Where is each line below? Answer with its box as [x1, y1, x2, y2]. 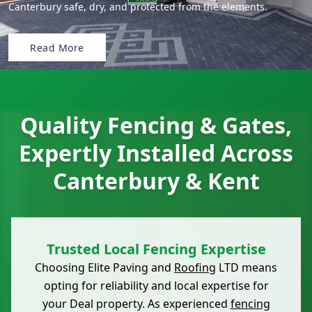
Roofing [174, 260, 216, 276]
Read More [30, 40, 84, 54]
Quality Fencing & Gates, [20, 110, 292, 141]
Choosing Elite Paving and [35, 260, 174, 276]
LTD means [216, 260, 277, 276]
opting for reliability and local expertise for [43, 278, 269, 294]
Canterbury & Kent [52, 166, 260, 196]
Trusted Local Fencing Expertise [46, 240, 266, 259]
